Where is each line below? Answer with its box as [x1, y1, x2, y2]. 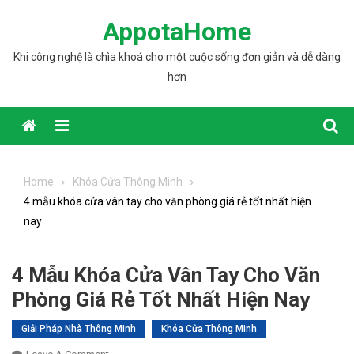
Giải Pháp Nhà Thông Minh [21, 323, 136, 334]
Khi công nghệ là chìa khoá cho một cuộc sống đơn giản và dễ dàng [13, 51, 341, 63]
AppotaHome [103, 17, 251, 47]
